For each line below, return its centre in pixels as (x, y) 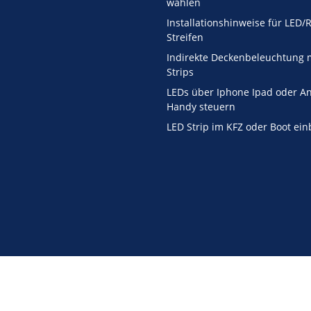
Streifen (185, 37)
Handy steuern (201, 107)
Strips (180, 72)
